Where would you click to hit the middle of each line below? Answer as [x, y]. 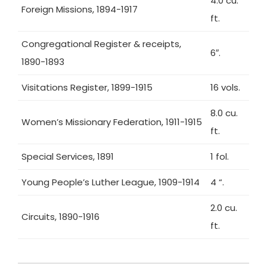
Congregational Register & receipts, [101, 44]
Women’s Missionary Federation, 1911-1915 [112, 122]
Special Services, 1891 [68, 156]
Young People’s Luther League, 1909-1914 [111, 182]
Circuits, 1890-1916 [60, 217]
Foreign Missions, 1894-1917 [80, 9]
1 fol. [220, 156]
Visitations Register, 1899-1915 [87, 87]
